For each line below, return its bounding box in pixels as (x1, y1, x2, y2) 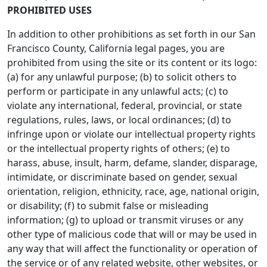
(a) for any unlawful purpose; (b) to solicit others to (7, 70, 237, 83)
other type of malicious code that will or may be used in (7, 228, 257, 241)
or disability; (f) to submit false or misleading (7, 199, 209, 212)
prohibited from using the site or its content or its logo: (7, 56, 257, 69)
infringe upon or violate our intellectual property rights (7, 128, 256, 141)
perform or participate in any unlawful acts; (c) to (7, 85, 228, 98)
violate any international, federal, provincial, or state (7, 99, 242, 112)
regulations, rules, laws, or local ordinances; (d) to (7, 113, 231, 126)
